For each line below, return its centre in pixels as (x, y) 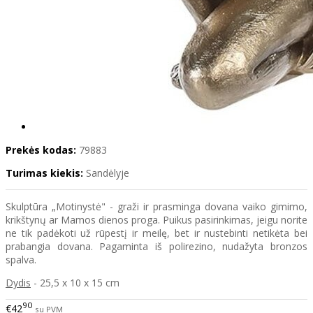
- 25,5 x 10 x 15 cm (75, 283)
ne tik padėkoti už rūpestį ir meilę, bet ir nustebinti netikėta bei (156, 233)
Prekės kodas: (41, 150)
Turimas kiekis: (44, 173)
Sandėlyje (108, 173)
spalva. (21, 260)
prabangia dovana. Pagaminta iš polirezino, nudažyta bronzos (156, 247)
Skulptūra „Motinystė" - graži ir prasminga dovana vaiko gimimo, (156, 207)
